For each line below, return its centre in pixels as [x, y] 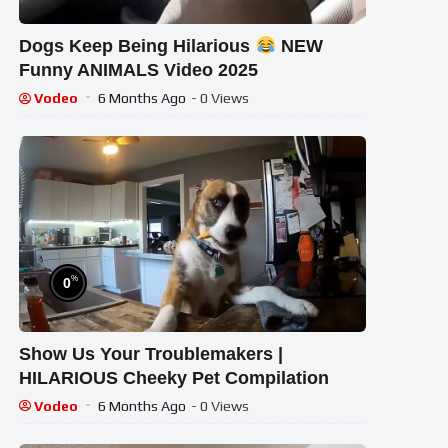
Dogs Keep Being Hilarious [137, 45]
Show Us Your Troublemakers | [151, 353]
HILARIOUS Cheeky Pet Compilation [174, 377]
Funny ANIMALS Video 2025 [139, 69]
